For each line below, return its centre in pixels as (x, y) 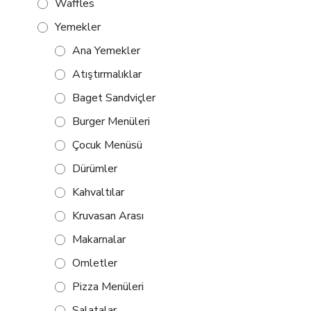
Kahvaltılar (98, 192)
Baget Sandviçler (114, 98)
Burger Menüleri (111, 121)
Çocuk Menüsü (107, 145)
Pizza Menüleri (108, 286)
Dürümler (95, 168)
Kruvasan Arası (108, 216)
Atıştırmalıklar (107, 74)
